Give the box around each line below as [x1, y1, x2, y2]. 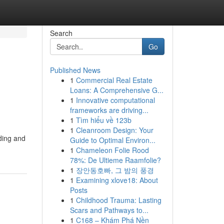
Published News [49, 65, 100, 75]
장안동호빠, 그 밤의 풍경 [75, 165, 154, 175]
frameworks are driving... [69, 105, 148, 115]
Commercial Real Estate [75, 75, 152, 85]
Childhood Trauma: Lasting [75, 195, 161, 205]
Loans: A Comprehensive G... [69, 85, 163, 95]
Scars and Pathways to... [69, 205, 148, 215]
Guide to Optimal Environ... [69, 135, 155, 145]
